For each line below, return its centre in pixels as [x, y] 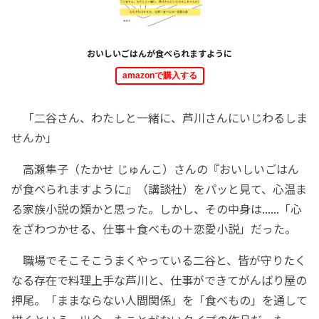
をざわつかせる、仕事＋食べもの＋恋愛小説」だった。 [154, 228]
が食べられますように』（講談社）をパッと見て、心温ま [159, 188]
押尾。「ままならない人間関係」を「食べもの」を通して [159, 299]
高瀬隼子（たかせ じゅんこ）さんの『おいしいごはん [155, 168]
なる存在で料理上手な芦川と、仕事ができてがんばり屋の [159, 279]
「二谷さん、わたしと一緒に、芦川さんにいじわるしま [159, 117]
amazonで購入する [159, 75]
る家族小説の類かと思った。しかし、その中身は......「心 [157, 208]
